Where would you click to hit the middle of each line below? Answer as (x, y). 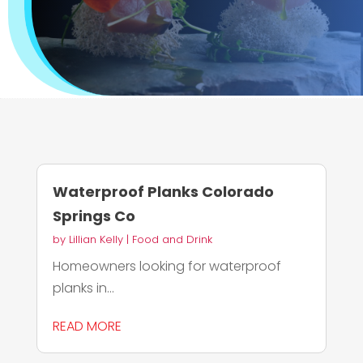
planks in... (83, 288)
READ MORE (87, 327)
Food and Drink (172, 240)
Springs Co (94, 216)
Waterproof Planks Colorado (163, 192)
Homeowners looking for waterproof (167, 267)
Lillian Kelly (96, 240)
